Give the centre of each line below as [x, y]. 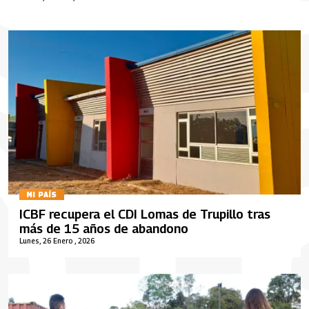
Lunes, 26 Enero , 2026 [57, 241]
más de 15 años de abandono [104, 229]
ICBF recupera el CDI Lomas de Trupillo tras [145, 214]
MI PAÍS [42, 194]
